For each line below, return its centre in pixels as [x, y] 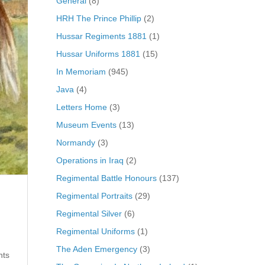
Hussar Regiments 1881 [101, 36]
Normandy [75, 142]
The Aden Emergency [96, 249]
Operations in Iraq [90, 160]
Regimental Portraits [94, 195]
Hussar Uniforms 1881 [98, 54]
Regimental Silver [89, 213]
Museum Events [86, 125]
